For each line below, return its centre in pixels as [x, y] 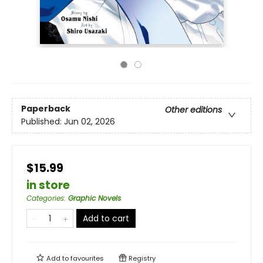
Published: [43, 122]
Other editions [193, 110]
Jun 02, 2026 [90, 122]
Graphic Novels [95, 198]
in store [48, 185]
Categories [45, 198]
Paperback [46, 109]
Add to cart [106, 218]
